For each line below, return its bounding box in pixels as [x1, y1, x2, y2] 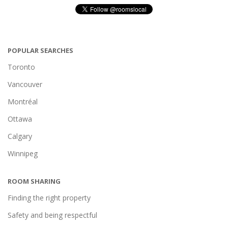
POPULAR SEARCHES [8, 46, 73, 55]
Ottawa [8, 114, 32, 124]
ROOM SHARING [8, 177, 61, 186]
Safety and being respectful [8, 210, 97, 220]
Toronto [8, 62, 35, 72]
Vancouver [8, 79, 42, 89]
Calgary [8, 131, 32, 141]
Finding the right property [8, 193, 91, 203]
